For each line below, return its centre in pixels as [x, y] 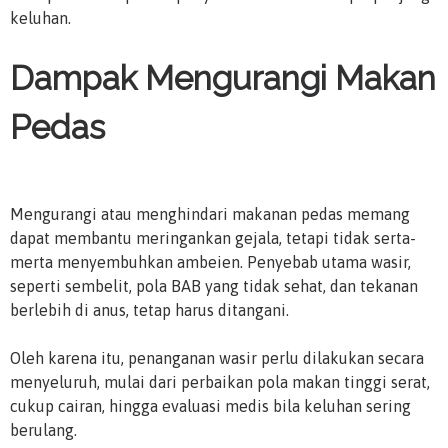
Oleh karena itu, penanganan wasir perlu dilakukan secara [217, 357]
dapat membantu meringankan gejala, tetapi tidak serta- [213, 237]
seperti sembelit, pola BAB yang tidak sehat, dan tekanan [214, 285]
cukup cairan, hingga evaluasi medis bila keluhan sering [210, 405]
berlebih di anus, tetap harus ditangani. [149, 309]
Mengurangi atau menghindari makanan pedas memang [210, 213]
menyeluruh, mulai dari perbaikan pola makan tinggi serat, [220, 381]
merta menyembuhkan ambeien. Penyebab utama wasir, [210, 261]
